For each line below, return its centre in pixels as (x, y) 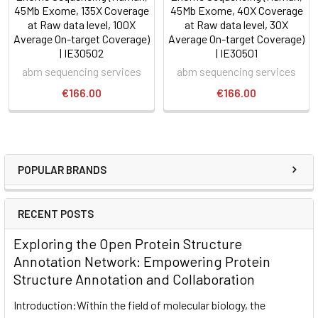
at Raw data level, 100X (82, 24)
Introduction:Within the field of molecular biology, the (139, 305)
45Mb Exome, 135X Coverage (82, 10)
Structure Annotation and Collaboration (134, 279)
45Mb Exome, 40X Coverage (236, 10)
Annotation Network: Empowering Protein (142, 261)
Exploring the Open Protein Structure (128, 243)
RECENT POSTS (56, 213)
